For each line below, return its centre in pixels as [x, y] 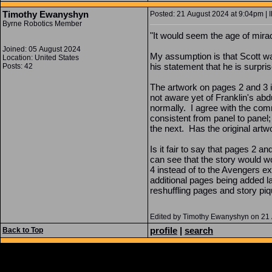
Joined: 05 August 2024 [42, 49]
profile [164, 230]
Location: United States [41, 58]
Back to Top [23, 230]
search [199, 230]
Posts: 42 [18, 66]
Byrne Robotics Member [42, 24]
